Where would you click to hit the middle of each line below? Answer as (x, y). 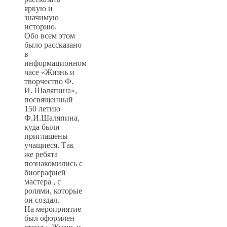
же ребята (41, 154)
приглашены (46, 136)
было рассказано (53, 45)
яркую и (39, 8)
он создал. (42, 200)
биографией (45, 172)
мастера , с (43, 181)
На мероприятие (53, 209)
